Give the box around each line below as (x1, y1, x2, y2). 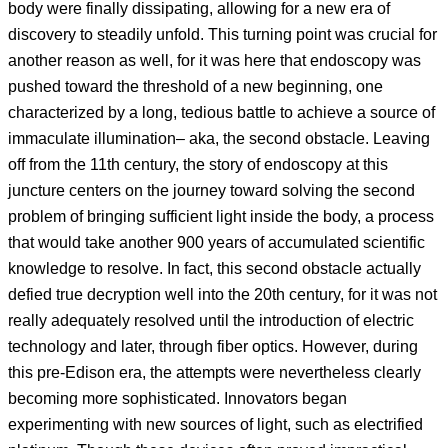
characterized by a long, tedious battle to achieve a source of (8, 104, 435, 122)
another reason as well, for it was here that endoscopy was (8, 52, 421, 70)
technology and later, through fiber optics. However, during (8, 338, 418, 356)
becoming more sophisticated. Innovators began (8, 390, 347, 408)
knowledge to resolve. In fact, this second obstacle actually (8, 260, 421, 278)
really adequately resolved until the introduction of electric (8, 312, 414, 330)
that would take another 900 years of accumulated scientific (8, 234, 425, 252)
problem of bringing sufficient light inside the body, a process (8, 208, 434, 226)
